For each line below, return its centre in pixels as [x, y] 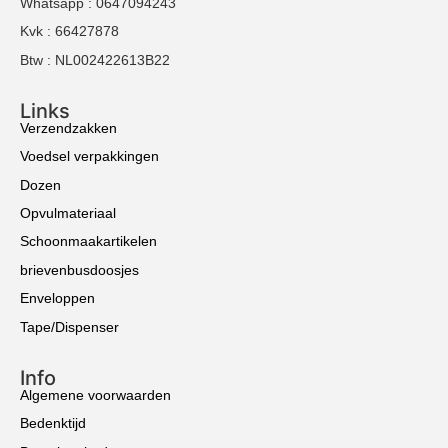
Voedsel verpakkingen [89, 156]
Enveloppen [57, 298]
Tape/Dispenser [69, 326]
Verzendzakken [68, 127]
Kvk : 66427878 [69, 31]
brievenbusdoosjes [79, 269]
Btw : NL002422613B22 [95, 59]
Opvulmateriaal [68, 213]
